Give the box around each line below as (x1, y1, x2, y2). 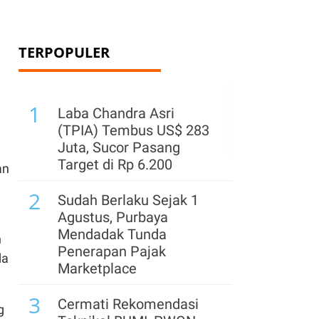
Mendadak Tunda (58, 226, 167, 243)
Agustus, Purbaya (58, 209, 168, 226)
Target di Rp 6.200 (58, 156, 172, 173)
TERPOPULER (19, 43, 110, 62)
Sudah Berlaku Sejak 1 (58, 192, 199, 209)
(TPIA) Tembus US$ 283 (58, 122, 209, 139)
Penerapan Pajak (58, 243, 166, 260)
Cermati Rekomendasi (58, 296, 199, 313)
